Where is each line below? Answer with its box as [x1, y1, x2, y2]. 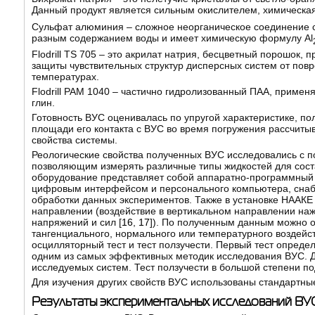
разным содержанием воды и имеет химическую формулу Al [31, 32, 313, 44]
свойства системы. [31, 134, 117, 146]
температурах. [31, 71, 99, 83]
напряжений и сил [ [31, 217, 122, 229]
